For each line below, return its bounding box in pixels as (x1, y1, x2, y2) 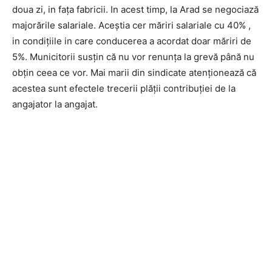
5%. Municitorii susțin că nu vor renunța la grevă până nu (12, 50, 254, 63)
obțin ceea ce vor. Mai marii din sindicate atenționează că (12, 66, 256, 78)
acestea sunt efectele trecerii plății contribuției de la (12, 82, 236, 94)
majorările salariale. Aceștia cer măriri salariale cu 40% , (12, 19, 251, 31)
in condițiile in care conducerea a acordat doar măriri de (12, 35, 251, 47)
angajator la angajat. (12, 98, 98, 110)
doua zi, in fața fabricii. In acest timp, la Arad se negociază (12, 3, 259, 15)
